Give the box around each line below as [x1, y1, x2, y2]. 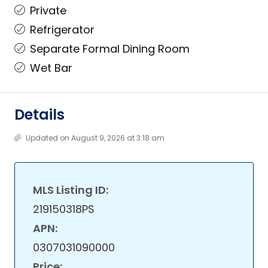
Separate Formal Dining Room [30, 41, 190, 56]
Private [30, 3, 66, 18]
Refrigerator [30, 22, 95, 37]
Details [14, 105, 65, 124]
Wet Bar [30, 60, 72, 75]
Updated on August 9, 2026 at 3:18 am [24, 133, 165, 143]
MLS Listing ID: [33, 182, 108, 197]
